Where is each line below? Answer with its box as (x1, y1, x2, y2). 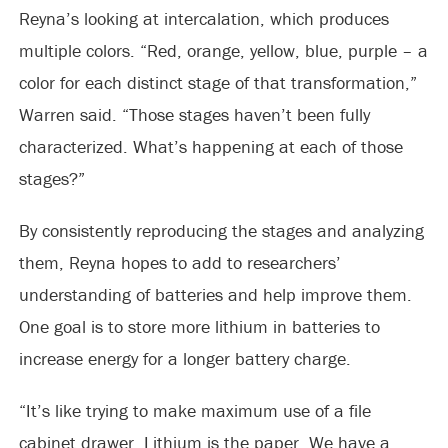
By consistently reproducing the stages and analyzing (18, 219, 424, 242)
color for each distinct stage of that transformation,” (18, 71, 417, 94)
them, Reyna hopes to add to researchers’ (18, 251, 341, 274)
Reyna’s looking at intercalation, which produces (18, 7, 389, 30)
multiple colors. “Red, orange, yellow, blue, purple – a (18, 39, 428, 62)
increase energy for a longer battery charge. (18, 347, 351, 370)
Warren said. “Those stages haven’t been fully (18, 103, 370, 126)
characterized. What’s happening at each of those (18, 135, 403, 158)
